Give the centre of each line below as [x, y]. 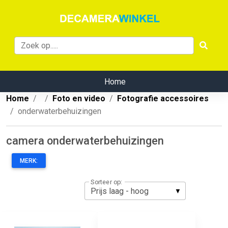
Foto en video [79, 99]
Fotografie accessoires [163, 99]
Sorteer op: [106, 182]
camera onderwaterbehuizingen [85, 141]
